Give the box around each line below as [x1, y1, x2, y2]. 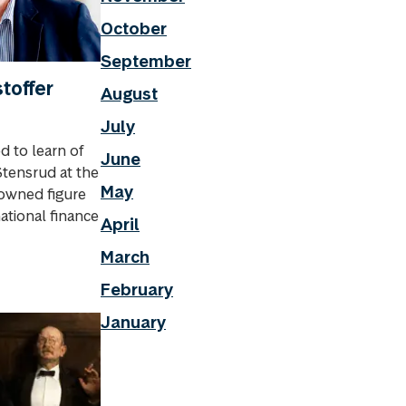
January [101, 311, 166, 333]
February [101, 278, 173, 301]
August [101, 82, 158, 105]
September [101, 50, 191, 72]
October [101, 17, 167, 40]
